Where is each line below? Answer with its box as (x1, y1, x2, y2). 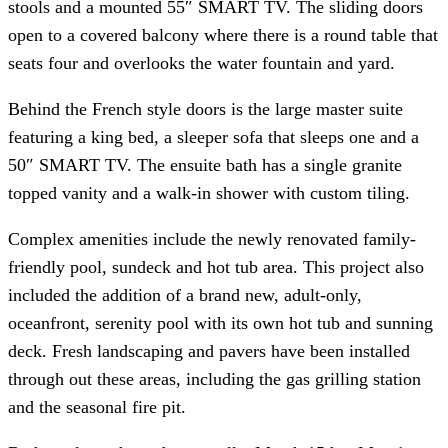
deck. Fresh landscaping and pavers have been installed (8, 340, 410, 361)
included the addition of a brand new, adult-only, (8, 284, 362, 305)
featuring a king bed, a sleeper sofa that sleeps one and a (8, 126, 419, 147)
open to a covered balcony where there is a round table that (8, 24, 438, 45)
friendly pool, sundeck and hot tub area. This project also (8, 256, 424, 277)
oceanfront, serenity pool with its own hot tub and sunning (8, 312, 433, 333)
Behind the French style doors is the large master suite (8, 98, 403, 119)
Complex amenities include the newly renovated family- (8, 228, 416, 249)
